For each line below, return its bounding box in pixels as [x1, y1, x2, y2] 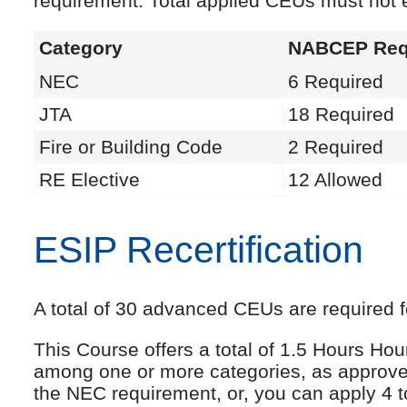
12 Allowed [288, 168, 382, 190]
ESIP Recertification [34, 228, 363, 271]
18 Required [288, 103, 394, 124]
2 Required [288, 135, 383, 157]
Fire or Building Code [39, 135, 223, 157]
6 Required [288, 70, 383, 92]
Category [39, 36, 123, 58]
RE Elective [39, 168, 140, 190]
